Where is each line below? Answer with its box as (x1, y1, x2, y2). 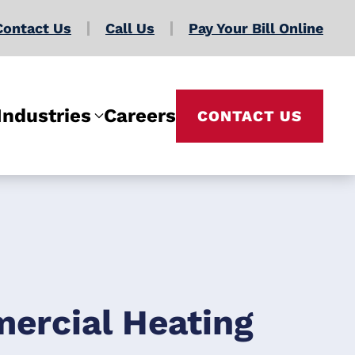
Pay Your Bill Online (189, 20, 323, 36)
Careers (104, 105, 176, 127)
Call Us (105, 20, 155, 36)
